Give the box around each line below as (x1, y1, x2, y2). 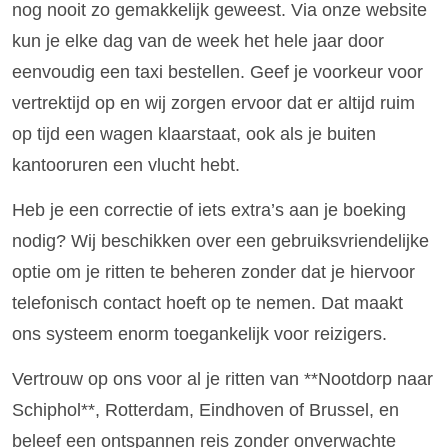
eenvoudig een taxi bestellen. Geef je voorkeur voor (12, 61, 423, 82)
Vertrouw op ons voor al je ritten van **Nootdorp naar (12, 369, 433, 390)
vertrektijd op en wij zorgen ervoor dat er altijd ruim (12, 92, 415, 113)
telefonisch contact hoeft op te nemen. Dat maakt (12, 293, 403, 314)
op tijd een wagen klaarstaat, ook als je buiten (12, 123, 376, 144)
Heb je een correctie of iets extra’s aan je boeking (12, 200, 406, 221)
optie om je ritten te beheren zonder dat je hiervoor (12, 262, 415, 283)
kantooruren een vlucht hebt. (12, 154, 240, 175)
